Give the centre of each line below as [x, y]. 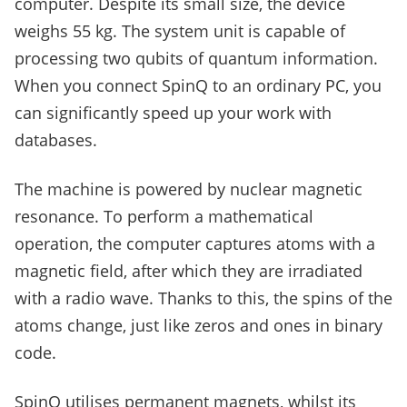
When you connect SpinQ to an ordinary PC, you [198, 86]
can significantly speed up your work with [173, 113]
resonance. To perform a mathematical [164, 217]
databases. [56, 140]
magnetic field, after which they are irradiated [189, 271]
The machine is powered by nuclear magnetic [189, 189]
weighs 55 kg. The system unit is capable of [180, 31]
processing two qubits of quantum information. [196, 59]
